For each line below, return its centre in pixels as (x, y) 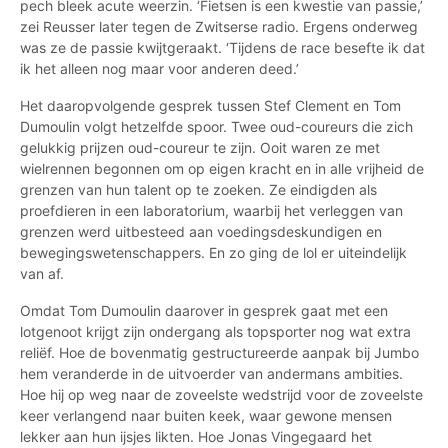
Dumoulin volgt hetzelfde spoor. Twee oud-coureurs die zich (216, 126)
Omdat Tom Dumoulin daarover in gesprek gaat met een (204, 310)
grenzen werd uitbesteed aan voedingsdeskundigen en (201, 231)
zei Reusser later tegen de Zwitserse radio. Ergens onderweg (219, 26)
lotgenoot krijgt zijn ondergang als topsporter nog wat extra (215, 331)
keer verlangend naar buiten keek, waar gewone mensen (206, 415)
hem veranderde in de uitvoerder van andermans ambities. (211, 373)
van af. (42, 273)
